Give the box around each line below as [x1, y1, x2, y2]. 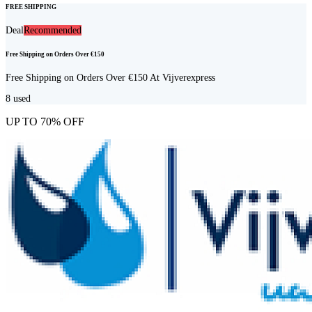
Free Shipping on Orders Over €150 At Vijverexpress [6, 72, 215, 84]
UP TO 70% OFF [6, 116, 84, 128]
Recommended [24, 25, 81, 36]
